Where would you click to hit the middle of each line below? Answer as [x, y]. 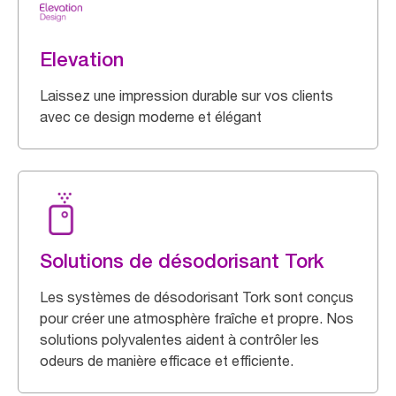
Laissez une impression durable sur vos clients [187, 95]
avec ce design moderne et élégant [151, 117]
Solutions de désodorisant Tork [182, 261]
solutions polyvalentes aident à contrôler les [179, 339]
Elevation [82, 59]
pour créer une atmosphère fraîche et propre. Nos [197, 318]
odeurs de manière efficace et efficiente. [167, 361]
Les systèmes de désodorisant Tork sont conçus [197, 297]
